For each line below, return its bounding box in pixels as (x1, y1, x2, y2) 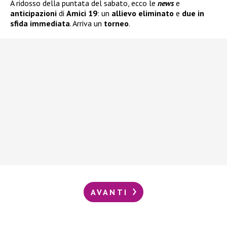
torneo (104, 18, 129, 28)
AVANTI (90, 186, 132, 197)
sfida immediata (10, 18, 70, 28)
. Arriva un (70, 18, 104, 28)
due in (182, 8, 204, 18)
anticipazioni (10, 8, 59, 18)
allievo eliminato (111, 8, 174, 18)
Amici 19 (66, 8, 97, 18)
